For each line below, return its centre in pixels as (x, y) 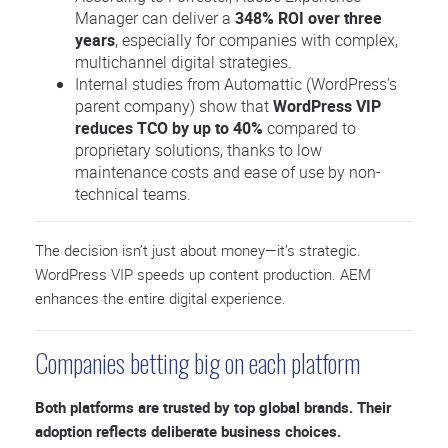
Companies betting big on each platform (197, 362)
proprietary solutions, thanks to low (198, 150)
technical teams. (133, 194)
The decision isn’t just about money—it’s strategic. (198, 250)
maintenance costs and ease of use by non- (228, 172)
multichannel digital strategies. (183, 62)
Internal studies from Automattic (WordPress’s (236, 84)
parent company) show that (174, 106)
